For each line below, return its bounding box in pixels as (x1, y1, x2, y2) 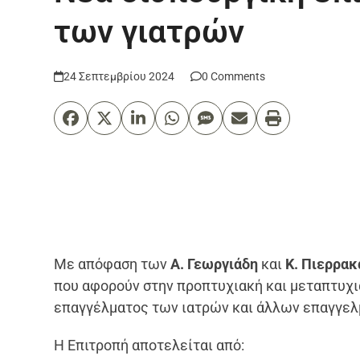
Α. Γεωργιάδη (170, 255, 259, 272)
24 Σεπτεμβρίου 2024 (63, 69, 175, 83)
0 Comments (202, 69, 266, 83)
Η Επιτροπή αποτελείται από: (54, 336, 245, 354)
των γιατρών (54, 12, 245, 51)
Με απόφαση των (54, 255, 171, 272)
